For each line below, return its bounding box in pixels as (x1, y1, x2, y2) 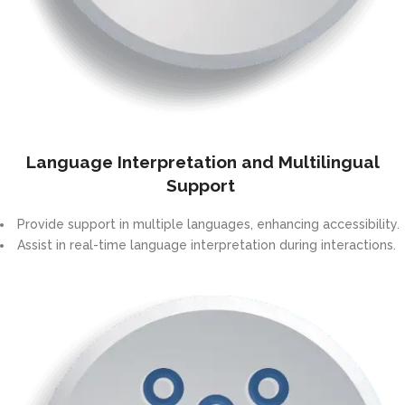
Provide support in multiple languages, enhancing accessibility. (17, 217, 403, 232)
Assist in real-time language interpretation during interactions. (17, 238, 400, 253)
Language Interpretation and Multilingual (25, 152, 380, 173)
